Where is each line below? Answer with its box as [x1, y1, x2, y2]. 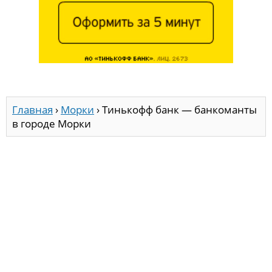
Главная [12, 102, 53, 117]
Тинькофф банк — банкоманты [102, 102, 257, 117]
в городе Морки [12, 116, 91, 131]
